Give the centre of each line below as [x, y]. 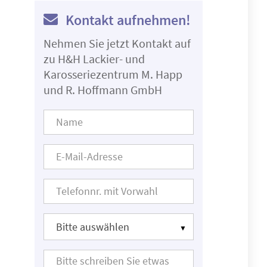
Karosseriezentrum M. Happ [113, 74]
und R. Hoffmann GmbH [103, 90]
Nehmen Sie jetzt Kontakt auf [117, 43]
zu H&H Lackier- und [94, 59]
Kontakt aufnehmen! [127, 20]
